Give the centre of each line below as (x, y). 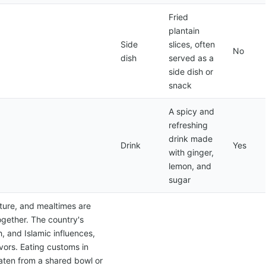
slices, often (192, 44)
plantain (184, 31)
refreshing (188, 125)
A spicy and (191, 111)
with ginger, (191, 152)
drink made (191, 139)
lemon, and (190, 166)
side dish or (191, 72)
